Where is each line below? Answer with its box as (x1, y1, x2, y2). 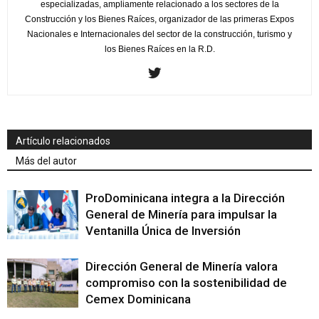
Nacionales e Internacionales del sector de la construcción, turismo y (27, 29, 292, 40)
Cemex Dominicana (85, 292, 191, 307)
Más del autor (16, 155, 77, 167)
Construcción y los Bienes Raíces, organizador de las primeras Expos (25, 14, 294, 25)
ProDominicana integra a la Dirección (85, 191, 285, 206)
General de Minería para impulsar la (85, 207, 277, 222)
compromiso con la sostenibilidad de (85, 276, 287, 291)
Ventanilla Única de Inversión (85, 224, 241, 239)
